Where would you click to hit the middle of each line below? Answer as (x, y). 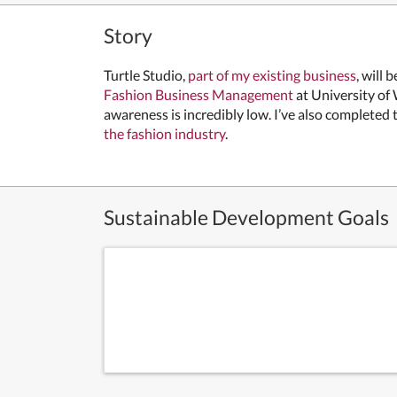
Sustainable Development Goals (246, 217)
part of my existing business (271, 75)
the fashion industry (164, 133)
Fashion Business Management (198, 94)
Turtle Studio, (144, 75)
